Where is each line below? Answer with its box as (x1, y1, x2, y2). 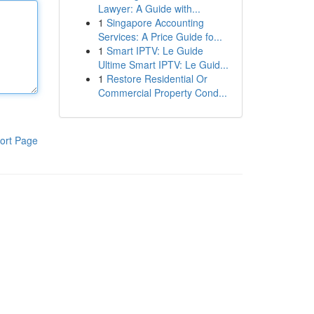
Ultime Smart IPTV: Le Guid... (97, 57, 228, 71)
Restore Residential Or (106, 71, 207, 86)
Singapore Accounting (106, 15, 204, 29)
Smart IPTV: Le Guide (106, 43, 203, 57)
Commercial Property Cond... (97, 86, 227, 100)
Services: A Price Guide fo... (97, 29, 222, 43)
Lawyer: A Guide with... (97, 1, 200, 15)
